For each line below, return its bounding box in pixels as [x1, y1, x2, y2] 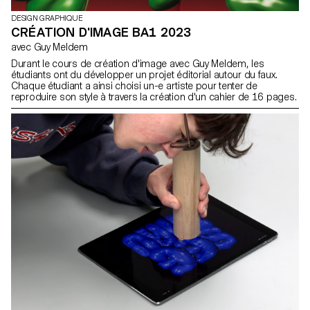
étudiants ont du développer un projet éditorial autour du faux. [11, 69, 277, 81]
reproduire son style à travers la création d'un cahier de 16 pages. [11, 91, 297, 103]
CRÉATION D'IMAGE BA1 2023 [11, 25, 192, 40]
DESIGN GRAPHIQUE [11, 14, 83, 24]
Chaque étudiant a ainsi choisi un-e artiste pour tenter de [11, 80, 257, 92]
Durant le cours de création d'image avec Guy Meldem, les [11, 58, 264, 70]
